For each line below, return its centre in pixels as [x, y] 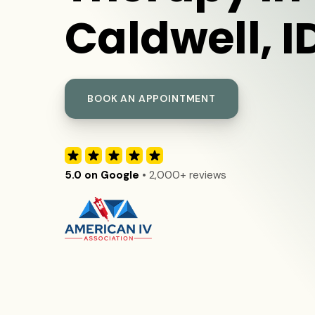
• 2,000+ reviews [183, 175]
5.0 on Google [102, 175]
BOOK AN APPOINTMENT [152, 98]
